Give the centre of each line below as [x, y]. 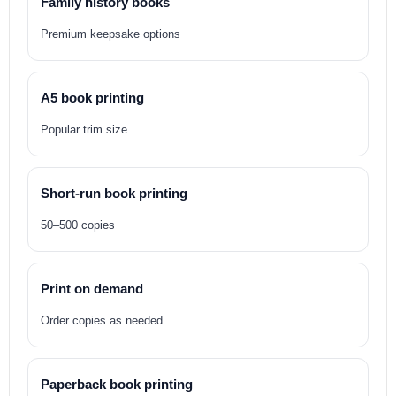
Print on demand [92, 289]
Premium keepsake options [110, 34]
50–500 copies [78, 225]
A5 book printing [92, 98]
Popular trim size [84, 129]
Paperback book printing [117, 384]
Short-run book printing [114, 193]
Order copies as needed [102, 320]
